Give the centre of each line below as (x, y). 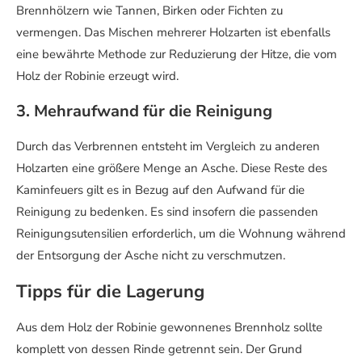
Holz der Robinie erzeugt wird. (97, 76)
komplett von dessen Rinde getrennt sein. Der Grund (159, 349)
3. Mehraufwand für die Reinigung (144, 111)
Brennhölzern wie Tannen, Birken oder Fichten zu (149, 11)
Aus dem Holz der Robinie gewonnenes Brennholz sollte (169, 327)
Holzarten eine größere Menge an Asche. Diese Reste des (172, 168)
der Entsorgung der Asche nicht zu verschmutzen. (151, 255)
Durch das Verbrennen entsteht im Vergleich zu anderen (168, 146)
